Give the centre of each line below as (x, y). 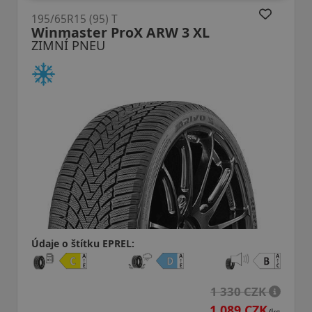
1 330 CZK (240, 291)
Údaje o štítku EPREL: (83, 243)
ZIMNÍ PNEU (68, 45)
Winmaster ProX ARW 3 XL (120, 32)
